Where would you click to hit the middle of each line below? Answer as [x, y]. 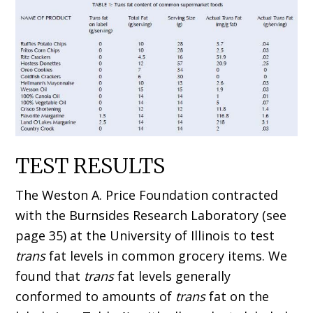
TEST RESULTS [90, 166]
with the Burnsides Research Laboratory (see [151, 215]
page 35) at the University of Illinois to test [145, 235]
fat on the [238, 296]
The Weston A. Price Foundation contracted [147, 195]
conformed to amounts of [96, 296]
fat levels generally [173, 276]
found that [50, 276]
